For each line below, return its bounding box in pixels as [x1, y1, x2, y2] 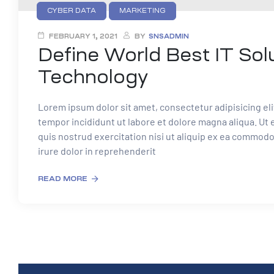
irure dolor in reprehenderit [38, 145, 156, 157]
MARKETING [119, 7, 166, 15]
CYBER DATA [47, 7, 96, 15]
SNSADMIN [149, 33, 189, 40]
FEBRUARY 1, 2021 [49, 33, 117, 40]
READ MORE [38, 175, 87, 183]
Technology [38, 67, 148, 87]
